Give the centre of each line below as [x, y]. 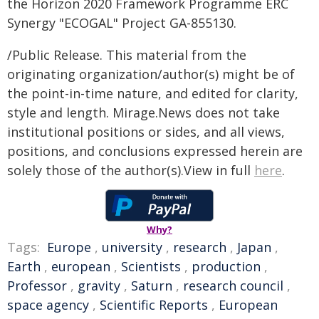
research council [233, 286]
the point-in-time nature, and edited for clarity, [153, 93]
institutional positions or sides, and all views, [146, 132]
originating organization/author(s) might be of [151, 74]
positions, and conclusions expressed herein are [155, 151]
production [226, 266]
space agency [48, 305]
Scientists [151, 266]
